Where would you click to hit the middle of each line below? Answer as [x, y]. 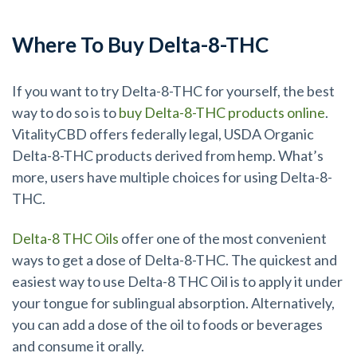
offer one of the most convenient [223, 239]
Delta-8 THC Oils [65, 239]
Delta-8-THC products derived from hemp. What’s [168, 155]
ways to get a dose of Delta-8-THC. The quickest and [175, 260]
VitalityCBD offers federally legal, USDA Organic [163, 133]
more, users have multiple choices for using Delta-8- [172, 177]
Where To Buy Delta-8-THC [140, 45]
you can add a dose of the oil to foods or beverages [167, 325]
